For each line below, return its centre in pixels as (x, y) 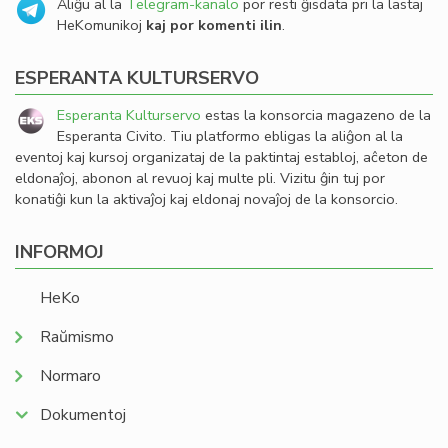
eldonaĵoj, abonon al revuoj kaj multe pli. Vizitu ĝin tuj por (200, 178)
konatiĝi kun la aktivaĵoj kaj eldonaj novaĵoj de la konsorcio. (206, 199)
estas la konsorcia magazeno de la (316, 115)
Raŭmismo (77, 337)
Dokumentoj (83, 415)
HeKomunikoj (101, 25)
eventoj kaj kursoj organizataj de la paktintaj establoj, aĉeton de (221, 157)
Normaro (70, 376)
